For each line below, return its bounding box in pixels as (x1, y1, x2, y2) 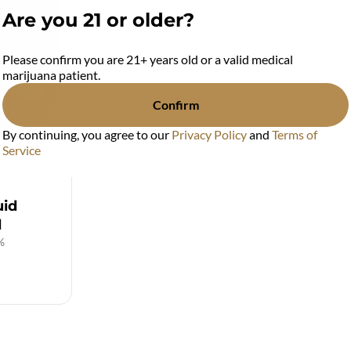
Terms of (272, 127, 317, 142)
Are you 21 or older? (2, 9, 194, 31)
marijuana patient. (2, 67, 100, 82)
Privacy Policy (172, 127, 247, 142)
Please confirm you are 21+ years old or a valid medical (2, 52, 293, 67)
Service (2, 143, 41, 157)
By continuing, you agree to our (2, 127, 172, 142)
